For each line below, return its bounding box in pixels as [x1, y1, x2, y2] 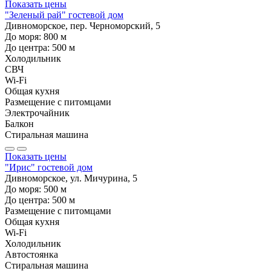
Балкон [5, 118, 34, 129]
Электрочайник [5, 107, 70, 118]
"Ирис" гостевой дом [5, 162, 93, 172]
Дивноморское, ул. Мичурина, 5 [5, 172, 137, 183]
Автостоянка [5, 249, 58, 260]
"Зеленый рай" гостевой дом [5, 9, 123, 20]
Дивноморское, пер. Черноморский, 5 [5, 20, 160, 31]
